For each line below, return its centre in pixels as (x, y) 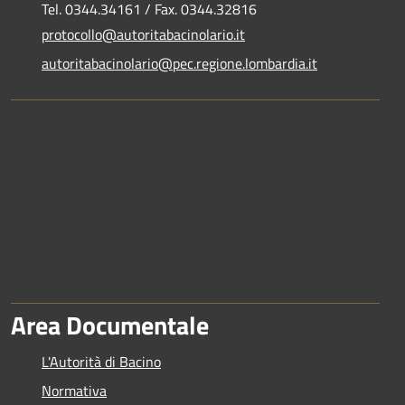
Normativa (74, 391)
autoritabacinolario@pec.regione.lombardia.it (179, 64)
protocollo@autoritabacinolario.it (143, 35)
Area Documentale (110, 325)
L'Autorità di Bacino (101, 362)
